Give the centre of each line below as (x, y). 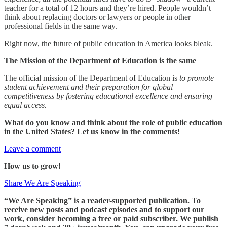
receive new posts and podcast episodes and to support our (104, 209)
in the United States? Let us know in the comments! (92, 131)
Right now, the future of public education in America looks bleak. (108, 43)
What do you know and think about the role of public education (113, 122)
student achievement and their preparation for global (88, 87)
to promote (197, 78)
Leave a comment (32, 148)
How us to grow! (32, 166)
